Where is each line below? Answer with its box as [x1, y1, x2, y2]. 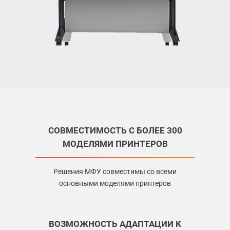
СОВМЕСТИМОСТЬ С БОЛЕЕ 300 [48, 125, 182, 136]
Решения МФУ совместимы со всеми [53, 167, 177, 176]
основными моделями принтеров [59, 179, 171, 188]
